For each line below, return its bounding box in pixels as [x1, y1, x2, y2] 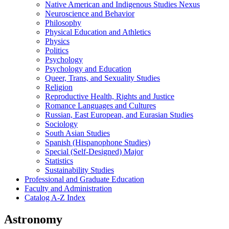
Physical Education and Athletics [45, 27, 151, 36]
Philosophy [45, 18, 81, 27]
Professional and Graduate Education [25, 174, 144, 184]
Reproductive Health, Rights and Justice [45, 91, 174, 101]
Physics [45, 36, 70, 45]
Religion [45, 82, 73, 91]
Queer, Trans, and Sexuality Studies [45, 73, 160, 82]
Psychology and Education [45, 64, 131, 73]
